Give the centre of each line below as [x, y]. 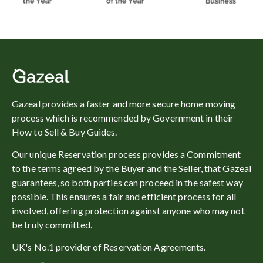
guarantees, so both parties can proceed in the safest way [127, 182]
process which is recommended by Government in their [123, 117]
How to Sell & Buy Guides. [65, 131]
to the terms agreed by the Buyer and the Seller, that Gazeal [132, 168]
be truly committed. [52, 224]
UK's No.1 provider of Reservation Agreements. [109, 247]
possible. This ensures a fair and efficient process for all [124, 196]
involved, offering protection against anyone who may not [128, 210]
